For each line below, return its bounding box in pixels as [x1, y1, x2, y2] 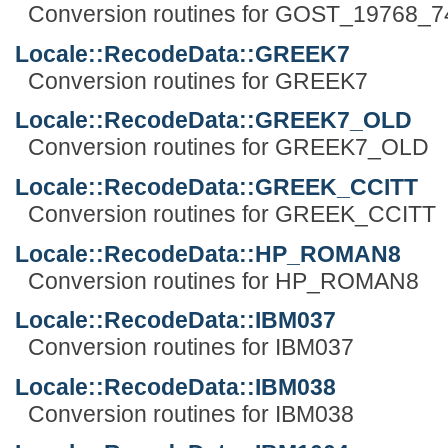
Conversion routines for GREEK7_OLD [27, 134, 429, 161]
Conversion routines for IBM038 [27, 400, 354, 427]
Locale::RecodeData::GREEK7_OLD [15, 107, 412, 134]
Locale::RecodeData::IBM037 [15, 307, 336, 334]
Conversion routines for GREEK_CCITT [27, 200, 436, 227]
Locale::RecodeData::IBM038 [15, 373, 336, 400]
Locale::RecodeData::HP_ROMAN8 [15, 240, 401, 267]
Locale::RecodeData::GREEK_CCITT [15, 173, 418, 200]
